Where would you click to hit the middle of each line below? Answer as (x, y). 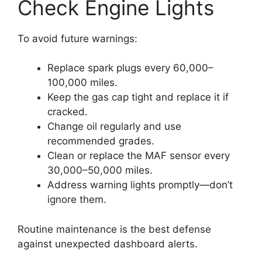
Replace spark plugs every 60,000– (130, 68)
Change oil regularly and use (114, 127)
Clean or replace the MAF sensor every (139, 156)
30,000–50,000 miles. (100, 170)
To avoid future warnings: (77, 38)
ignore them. (77, 200)
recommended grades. (101, 141)
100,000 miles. (82, 83)
